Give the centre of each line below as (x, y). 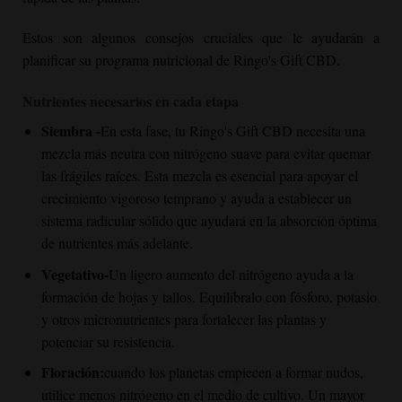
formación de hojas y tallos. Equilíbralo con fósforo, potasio (209, 296)
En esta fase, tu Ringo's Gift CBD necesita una (232, 131)
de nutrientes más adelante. (117, 243)
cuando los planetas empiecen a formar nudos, (233, 372)
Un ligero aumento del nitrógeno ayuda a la (231, 274)
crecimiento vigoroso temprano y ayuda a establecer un (196, 198)
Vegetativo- (74, 274)
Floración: (72, 372)
